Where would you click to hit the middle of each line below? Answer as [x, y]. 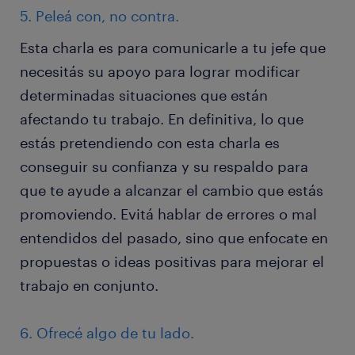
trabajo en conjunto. [91, 285]
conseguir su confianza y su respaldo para [164, 166]
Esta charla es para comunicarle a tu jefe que [173, 48]
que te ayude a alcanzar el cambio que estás [172, 190]
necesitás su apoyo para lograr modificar [160, 71]
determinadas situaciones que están [144, 95]
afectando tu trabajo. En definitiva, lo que [162, 119]
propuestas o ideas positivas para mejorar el [172, 261]
